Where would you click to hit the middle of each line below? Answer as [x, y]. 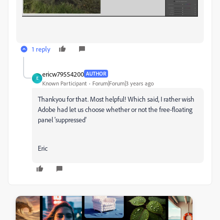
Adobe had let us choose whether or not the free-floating [115, 109]
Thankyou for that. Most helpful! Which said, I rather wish [116, 99]
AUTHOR [96, 74]
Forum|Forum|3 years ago [123, 83]
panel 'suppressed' [62, 119]
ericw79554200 [63, 74]
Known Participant [65, 83]
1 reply [41, 49]
